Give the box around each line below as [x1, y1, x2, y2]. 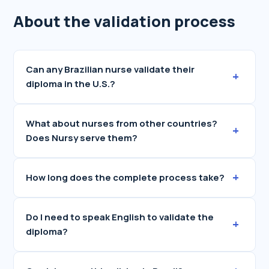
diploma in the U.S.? [26, 77, 116, 90]
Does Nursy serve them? [26, 131, 138, 144]
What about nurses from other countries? [26, 117, 218, 130]
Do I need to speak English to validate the [26, 211, 214, 223]
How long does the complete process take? [26, 171, 225, 184]
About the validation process [13, 11, 236, 32]
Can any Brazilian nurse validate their [26, 63, 195, 76]
